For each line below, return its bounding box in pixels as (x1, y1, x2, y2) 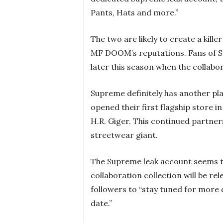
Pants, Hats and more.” (91, 7, 178, 17)
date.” (91, 198, 112, 208)
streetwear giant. (91, 129, 158, 140)
